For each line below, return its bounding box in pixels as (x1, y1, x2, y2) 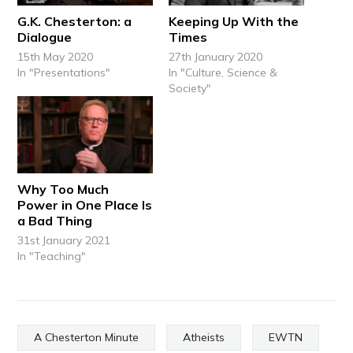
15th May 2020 (17, 49, 94, 64)
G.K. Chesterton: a (17, 13, 132, 29)
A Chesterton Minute (34, 330, 139, 345)
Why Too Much (17, 181, 110, 198)
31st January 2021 (17, 233, 111, 248)
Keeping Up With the (169, 13, 299, 29)
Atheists (183, 330, 225, 345)
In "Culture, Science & (169, 65, 277, 80)
